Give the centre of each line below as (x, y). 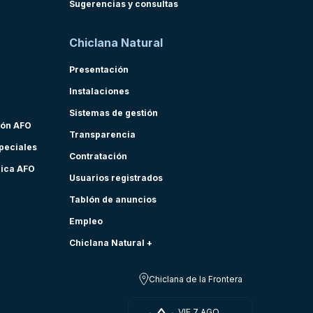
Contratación (98, 156)
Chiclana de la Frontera (195, 279)
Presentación (99, 70)
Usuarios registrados (116, 178)
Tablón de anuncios (113, 199)
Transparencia (102, 134)
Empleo (86, 221)
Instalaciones (99, 91)
